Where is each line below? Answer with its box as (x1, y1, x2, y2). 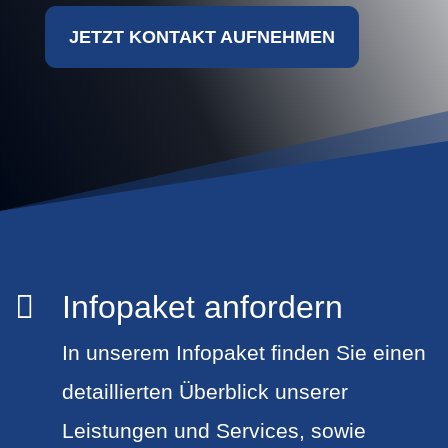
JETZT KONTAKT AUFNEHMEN (68, 27, 335, 48)
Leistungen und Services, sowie (62, 418, 366, 442)
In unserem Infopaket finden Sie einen (62, 340, 426, 364)
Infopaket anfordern (62, 288, 343, 325)
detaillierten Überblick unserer (62, 379, 348, 403)
